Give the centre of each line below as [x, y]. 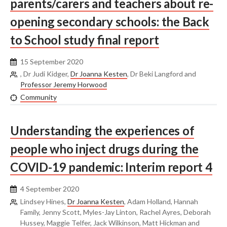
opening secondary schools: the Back [110, 21]
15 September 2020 [52, 61]
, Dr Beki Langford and [162, 74]
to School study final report [85, 40]
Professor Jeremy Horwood [64, 85]
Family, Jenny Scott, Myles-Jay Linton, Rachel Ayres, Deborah [116, 212]
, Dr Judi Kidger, [45, 74]
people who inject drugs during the [104, 149]
